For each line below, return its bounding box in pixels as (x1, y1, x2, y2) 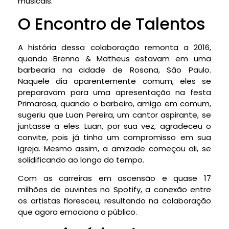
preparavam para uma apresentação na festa (18, 86, 211, 98)
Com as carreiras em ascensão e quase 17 (18, 173, 211, 184)
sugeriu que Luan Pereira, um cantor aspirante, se (18, 109, 211, 120)
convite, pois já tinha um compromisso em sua (18, 131, 211, 143)
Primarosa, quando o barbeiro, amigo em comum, (18, 98, 211, 109)
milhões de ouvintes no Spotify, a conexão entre (18, 184, 211, 195)
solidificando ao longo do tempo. (18, 154, 144, 165)
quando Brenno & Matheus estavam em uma (18, 53, 211, 64)
